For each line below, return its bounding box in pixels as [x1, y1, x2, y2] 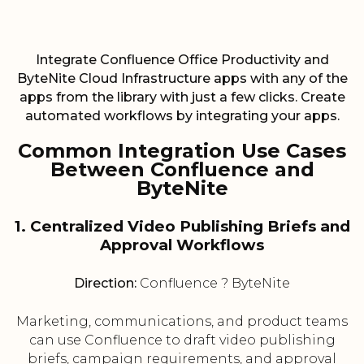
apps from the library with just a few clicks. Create [19, 89, 345, 106]
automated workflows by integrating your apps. [24, 108, 340, 124]
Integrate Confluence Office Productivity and [35, 52, 329, 68]
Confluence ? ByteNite [136, 275, 290, 292]
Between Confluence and [50, 158, 314, 182]
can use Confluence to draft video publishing [28, 332, 336, 349]
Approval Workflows [100, 236, 264, 255]
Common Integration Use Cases [18, 139, 346, 163]
